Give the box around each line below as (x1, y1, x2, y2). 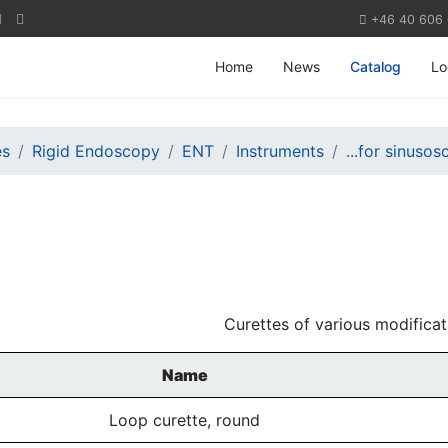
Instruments (236, 141, 324, 161)
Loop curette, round (109, 410, 260, 430)
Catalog (350, 58, 401, 75)
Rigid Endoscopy (32, 141, 160, 161)
